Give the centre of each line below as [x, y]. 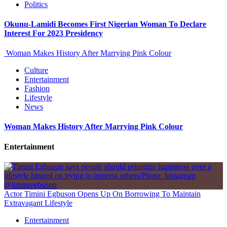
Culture [36, 70]
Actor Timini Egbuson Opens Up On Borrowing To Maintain [102, 194]
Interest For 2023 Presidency [53, 33]
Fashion [37, 89]
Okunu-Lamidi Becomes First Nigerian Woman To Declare [105, 24]
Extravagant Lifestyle [38, 203]
